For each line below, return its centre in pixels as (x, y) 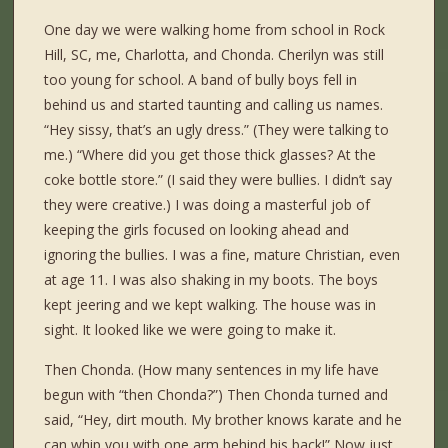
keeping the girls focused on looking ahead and (197, 230)
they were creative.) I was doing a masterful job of (207, 205)
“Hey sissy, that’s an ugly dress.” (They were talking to (217, 130)
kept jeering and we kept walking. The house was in (210, 305)
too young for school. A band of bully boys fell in (201, 80)
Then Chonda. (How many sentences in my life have (212, 370)
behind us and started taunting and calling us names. (214, 105)
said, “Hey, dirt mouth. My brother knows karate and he (223, 420)
